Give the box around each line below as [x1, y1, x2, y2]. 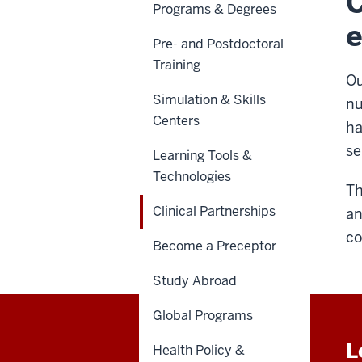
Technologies [153, 167, 231, 185]
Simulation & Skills [153, 90, 266, 108]
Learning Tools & [153, 146, 252, 164]
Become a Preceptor [153, 237, 276, 255]
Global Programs [153, 306, 253, 324]
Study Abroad [153, 271, 237, 289]
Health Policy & [153, 341, 245, 359]
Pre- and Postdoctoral [153, 35, 284, 53]
